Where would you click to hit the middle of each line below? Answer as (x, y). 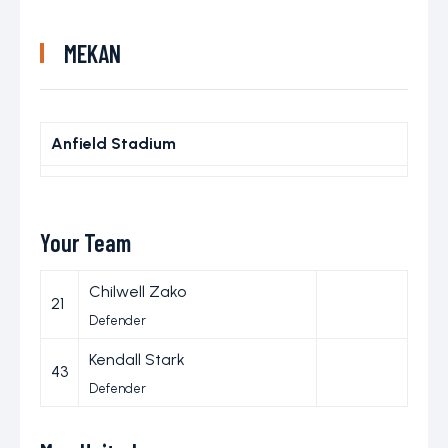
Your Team (85, 242)
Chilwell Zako (137, 291)
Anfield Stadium (113, 143)
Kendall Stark (137, 359)
